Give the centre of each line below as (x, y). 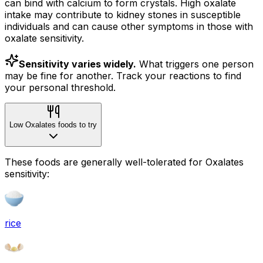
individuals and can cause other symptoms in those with (129, 26)
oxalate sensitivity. (44, 38)
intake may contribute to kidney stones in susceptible (123, 14)
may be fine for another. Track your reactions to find (123, 75)
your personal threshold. (60, 87)
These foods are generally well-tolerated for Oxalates (124, 162)
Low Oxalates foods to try (53, 124)
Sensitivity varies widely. (77, 64)
